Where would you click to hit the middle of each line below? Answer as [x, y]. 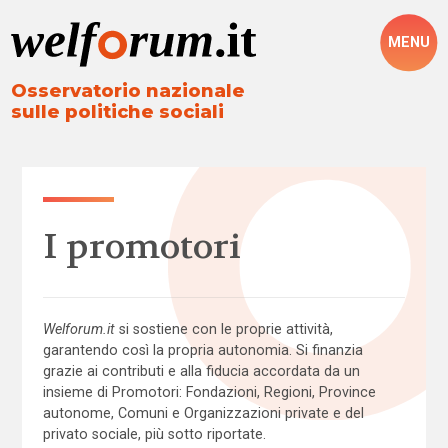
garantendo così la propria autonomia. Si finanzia [202, 350]
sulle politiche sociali [118, 112]
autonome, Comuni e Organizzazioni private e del [203, 413]
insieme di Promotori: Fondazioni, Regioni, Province [209, 392]
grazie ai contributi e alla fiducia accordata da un [201, 371]
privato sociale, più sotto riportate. [154, 434]
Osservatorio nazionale [128, 91]
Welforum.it [78, 329]
